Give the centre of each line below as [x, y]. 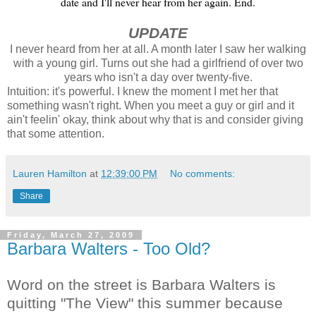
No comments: [203, 173]
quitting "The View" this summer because [145, 303]
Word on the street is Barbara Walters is [141, 284]
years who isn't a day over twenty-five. [158, 77]
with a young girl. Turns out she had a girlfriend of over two [158, 63]
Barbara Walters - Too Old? [109, 248]
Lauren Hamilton [50, 173]
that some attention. [56, 133]
